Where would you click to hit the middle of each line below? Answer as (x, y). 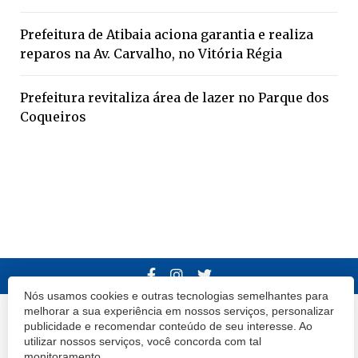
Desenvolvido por (264, 317)
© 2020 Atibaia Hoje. (63, 317)
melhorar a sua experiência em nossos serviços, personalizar (179, 310)
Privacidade (245, 342)
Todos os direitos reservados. (166, 317)
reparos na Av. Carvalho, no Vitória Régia (151, 54)
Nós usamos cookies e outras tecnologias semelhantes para (176, 295)
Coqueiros (53, 117)
